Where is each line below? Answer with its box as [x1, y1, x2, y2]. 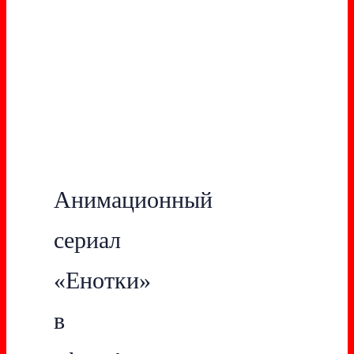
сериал [54, 226, 121, 253]
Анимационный [54, 186, 213, 213]
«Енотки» [54, 266, 151, 293]
